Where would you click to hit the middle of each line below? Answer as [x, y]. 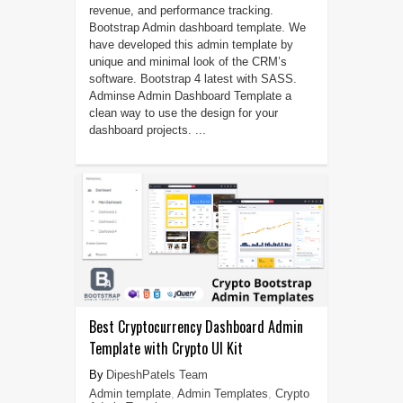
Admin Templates [222, 394]
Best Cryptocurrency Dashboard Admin [196, 327]
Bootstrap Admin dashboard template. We [197, 28]
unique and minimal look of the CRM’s [188, 62]
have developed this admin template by [191, 45]
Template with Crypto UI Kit [166, 349]
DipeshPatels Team [157, 375]
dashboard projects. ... [147, 130]
